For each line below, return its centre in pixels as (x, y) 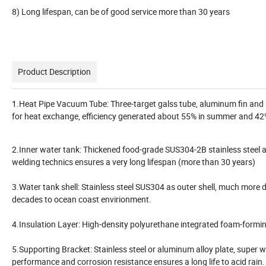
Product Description (54, 71)
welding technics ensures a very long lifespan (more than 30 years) (134, 161)
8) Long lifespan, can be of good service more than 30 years (121, 11)
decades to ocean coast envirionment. (82, 199)
